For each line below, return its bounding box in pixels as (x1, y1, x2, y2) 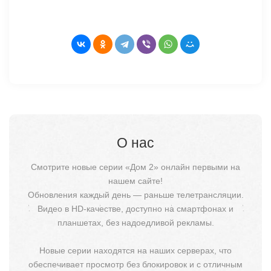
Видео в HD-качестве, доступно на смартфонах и (38, 204, 233, 214)
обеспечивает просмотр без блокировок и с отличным (28, 260, 243, 270)
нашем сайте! (108, 176, 163, 186)
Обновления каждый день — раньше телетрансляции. (27, 190, 244, 200)
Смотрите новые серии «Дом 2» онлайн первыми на (31, 162, 240, 172)
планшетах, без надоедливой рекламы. (57, 218, 214, 228)
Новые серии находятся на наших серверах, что (39, 246, 232, 256)
